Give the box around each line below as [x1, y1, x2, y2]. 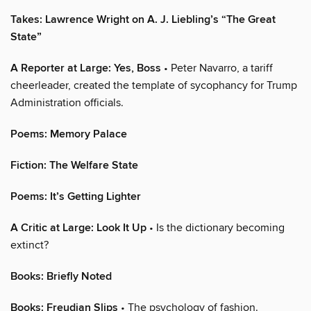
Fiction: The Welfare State [10, 158, 138, 173]
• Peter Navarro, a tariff [161, 60, 273, 75]
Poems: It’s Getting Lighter [10, 189, 141, 204]
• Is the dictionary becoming [146, 220, 285, 235]
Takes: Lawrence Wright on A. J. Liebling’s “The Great [10, 12, 276, 27]
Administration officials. [10, 95, 124, 110]
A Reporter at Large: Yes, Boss [10, 60, 161, 76]
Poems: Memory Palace [10, 126, 127, 142]
